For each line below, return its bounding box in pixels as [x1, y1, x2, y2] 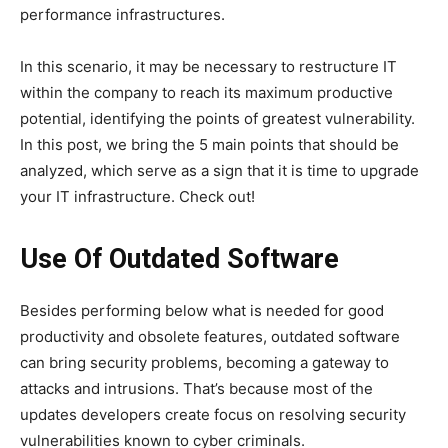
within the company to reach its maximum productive [20, 82, 393, 102]
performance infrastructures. [20, 4, 225, 24]
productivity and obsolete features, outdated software [20, 326, 400, 346]
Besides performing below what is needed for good [20, 300, 384, 320]
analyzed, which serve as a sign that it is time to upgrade [20, 160, 419, 180]
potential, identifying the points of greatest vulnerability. [20, 108, 415, 128]
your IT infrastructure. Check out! [20, 186, 255, 206]
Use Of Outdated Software [20, 242, 339, 275]
